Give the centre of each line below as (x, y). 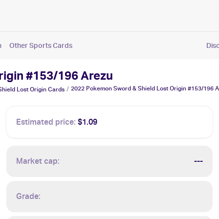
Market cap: (38, 161)
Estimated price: (46, 122)
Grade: (29, 196)
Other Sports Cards (41, 45)
